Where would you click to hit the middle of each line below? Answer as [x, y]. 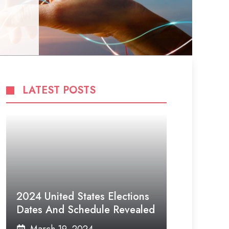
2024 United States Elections [83, 197]
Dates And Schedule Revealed [86, 210]
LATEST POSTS [59, 90]
